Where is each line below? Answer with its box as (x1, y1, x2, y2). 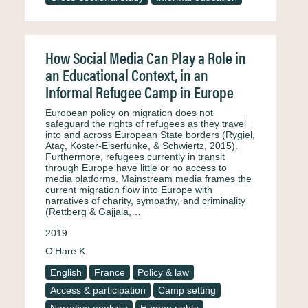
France (94, 267, 125, 278)
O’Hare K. (45, 245, 88, 256)
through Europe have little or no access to (45, 162, 227, 173)
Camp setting (158, 285, 216, 296)
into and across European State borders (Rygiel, (45, 129, 255, 140)
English (50, 267, 82, 278)
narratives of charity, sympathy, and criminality (45, 195, 245, 206)
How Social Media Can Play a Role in (45, 46, 246, 69)
